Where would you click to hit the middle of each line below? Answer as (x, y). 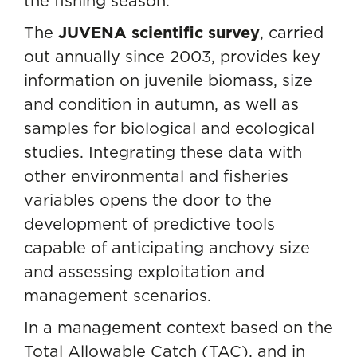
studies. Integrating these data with (163, 152)
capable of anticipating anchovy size (167, 247)
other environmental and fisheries (156, 176)
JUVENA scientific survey (159, 33)
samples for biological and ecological (169, 128)
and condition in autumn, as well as (161, 104)
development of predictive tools (149, 224)
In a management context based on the (178, 327)
